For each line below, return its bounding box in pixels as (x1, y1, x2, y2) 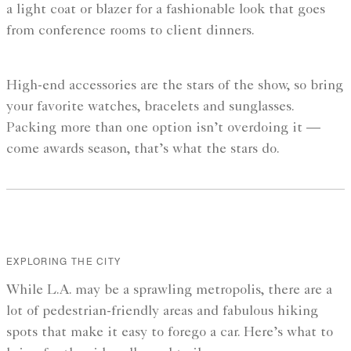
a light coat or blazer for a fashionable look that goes (6, 3, 325, 18)
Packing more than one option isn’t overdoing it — (6, 121, 320, 136)
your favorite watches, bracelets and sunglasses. (6, 100, 294, 115)
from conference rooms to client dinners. (6, 24, 255, 39)
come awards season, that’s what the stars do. (6, 143, 288, 157)
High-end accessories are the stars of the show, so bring (6, 79, 343, 94)
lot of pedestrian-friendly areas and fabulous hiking (6, 305, 318, 320)
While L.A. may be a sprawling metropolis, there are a (6, 284, 332, 299)
